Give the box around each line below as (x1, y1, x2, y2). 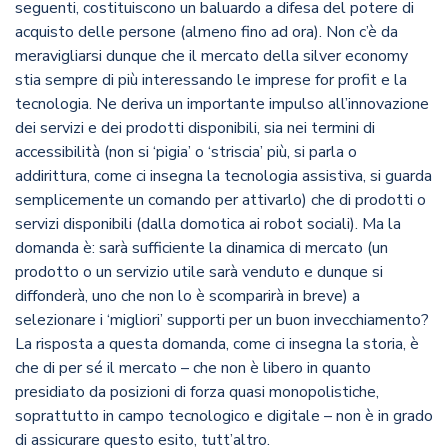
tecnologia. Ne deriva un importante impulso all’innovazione (15, 93, 429, 116)
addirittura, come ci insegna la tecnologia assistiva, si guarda (15, 165, 432, 188)
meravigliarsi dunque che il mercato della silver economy (15, 45, 408, 68)
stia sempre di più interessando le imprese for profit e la (15, 69, 407, 92)
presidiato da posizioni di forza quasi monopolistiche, (15, 381, 379, 404)
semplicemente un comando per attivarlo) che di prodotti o (15, 189, 426, 212)
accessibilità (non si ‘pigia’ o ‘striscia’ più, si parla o (15, 141, 357, 164)
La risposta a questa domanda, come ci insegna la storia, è (15, 333, 419, 356)
